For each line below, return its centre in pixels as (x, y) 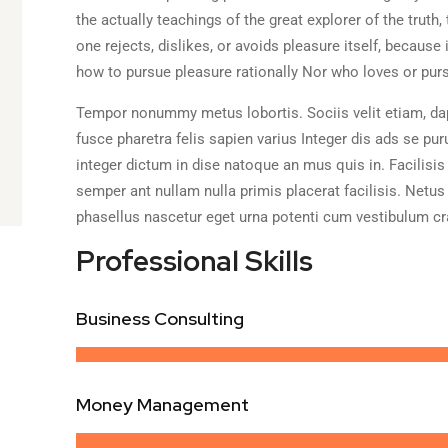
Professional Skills (194, 260)
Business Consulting (160, 318)
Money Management (162, 404)
